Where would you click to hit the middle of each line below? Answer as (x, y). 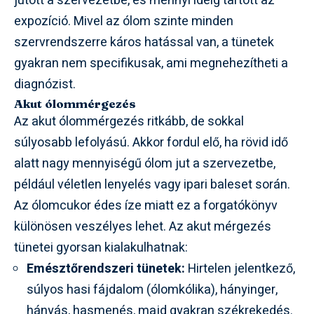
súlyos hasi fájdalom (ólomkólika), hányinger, (152, 289)
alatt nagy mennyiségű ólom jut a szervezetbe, (145, 163)
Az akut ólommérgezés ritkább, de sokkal (129, 121)
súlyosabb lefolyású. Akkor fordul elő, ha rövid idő (151, 142)
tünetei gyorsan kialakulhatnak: (101, 247)
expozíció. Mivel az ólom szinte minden (124, 21)
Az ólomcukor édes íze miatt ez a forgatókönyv (146, 205)
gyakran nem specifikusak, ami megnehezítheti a (151, 63)
